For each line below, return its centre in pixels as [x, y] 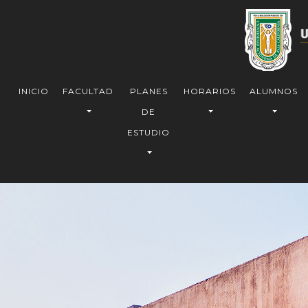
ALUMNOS [274, 91]
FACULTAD [88, 91]
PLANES [148, 91]
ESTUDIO [148, 132]
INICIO [34, 91]
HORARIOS [210, 91]
